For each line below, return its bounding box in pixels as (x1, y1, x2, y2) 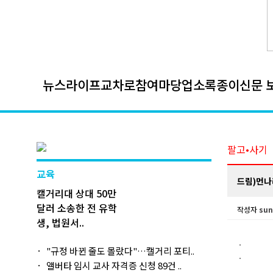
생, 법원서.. (37, 215, 84, 230)
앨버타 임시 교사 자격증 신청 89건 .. (46, 259, 182, 272)
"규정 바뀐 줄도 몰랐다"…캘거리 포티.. (46, 244, 194, 257)
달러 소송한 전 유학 (37, 200, 117, 215)
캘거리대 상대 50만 (37, 186, 116, 200)
